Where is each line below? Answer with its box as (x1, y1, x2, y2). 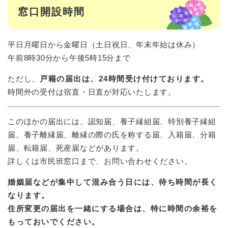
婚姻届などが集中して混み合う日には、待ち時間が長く (8, 177, 218, 186)
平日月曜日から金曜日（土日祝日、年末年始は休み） (8, 40, 200, 49)
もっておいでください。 (8, 217, 100, 226)
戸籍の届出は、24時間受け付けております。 (40, 74, 209, 83)
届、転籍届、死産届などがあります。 (8, 143, 144, 152)
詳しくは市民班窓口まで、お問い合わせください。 (8, 156, 192, 165)
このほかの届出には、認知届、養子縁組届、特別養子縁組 (8, 117, 216, 126)
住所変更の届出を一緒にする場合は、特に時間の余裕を (8, 204, 218, 213)
